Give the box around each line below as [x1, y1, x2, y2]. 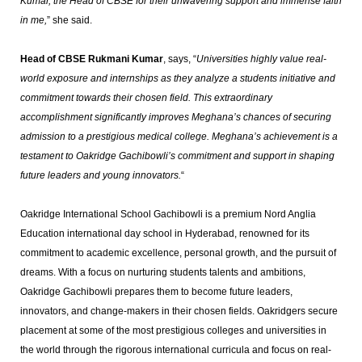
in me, [19, 15, 47, 26]
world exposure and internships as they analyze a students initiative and [19, 73, 335, 84]
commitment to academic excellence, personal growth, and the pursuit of [19, 247, 336, 259]
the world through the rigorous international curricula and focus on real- [19, 344, 331, 356]
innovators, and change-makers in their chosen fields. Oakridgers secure [19, 305, 338, 317]
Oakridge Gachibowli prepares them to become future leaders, [19, 286, 293, 297]
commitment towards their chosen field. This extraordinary [19, 92, 272, 103]
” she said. [46, 15, 92, 26]
